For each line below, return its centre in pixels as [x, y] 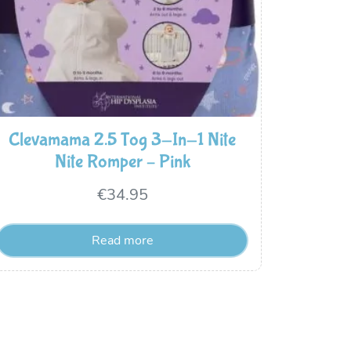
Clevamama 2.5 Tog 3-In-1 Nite [122, 139]
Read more [122, 240]
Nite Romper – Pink [122, 161]
